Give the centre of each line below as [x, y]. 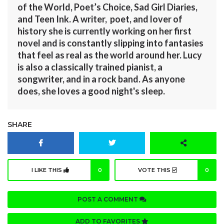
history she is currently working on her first [104, 31]
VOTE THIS [155, 170]
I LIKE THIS [47, 170]
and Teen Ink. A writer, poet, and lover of [100, 19]
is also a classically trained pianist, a [90, 67]
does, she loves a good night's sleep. [91, 91]
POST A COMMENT [108, 199]
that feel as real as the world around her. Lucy [110, 55]
